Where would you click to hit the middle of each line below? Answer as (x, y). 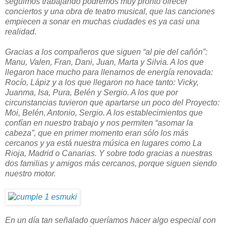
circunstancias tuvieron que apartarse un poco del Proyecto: (112, 102)
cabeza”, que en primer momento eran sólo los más (97, 133)
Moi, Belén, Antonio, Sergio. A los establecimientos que (104, 112)
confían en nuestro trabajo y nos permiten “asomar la (99, 123)
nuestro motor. (30, 173)
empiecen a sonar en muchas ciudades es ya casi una (102, 21)
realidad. (21, 31)
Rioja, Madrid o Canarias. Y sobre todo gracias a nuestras (109, 153)
